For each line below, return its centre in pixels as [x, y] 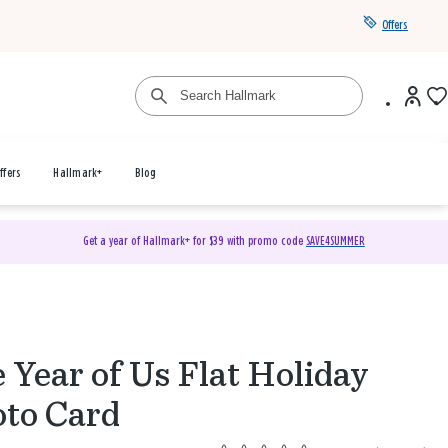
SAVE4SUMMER [335, 241]
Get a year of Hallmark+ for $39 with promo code [194, 241]
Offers [395, 25]
